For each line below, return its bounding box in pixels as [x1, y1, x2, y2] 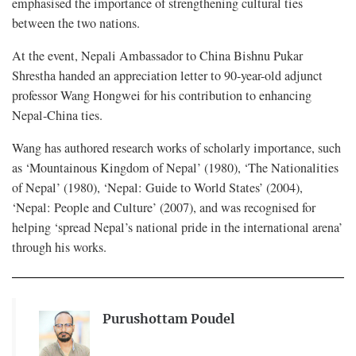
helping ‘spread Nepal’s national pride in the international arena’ [12, 218, 342, 236]
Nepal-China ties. [12, 106, 103, 124]
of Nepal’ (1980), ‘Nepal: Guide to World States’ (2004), [12, 178, 303, 196]
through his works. [12, 238, 106, 256]
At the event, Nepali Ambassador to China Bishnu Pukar [12, 46, 303, 64]
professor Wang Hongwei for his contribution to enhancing [12, 86, 311, 104]
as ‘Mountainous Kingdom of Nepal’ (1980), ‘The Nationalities [12, 158, 339, 176]
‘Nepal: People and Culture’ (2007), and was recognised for [12, 198, 315, 216]
